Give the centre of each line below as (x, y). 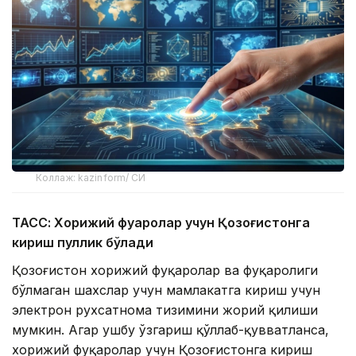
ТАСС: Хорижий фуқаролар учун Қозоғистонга (161, 223)
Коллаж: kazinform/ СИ (91, 178)
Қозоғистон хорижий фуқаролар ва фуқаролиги (165, 271)
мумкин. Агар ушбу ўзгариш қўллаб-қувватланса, (170, 330)
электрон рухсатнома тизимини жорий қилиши (165, 310)
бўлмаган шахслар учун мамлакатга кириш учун (166, 290)
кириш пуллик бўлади (83, 243)
